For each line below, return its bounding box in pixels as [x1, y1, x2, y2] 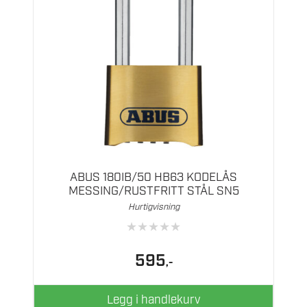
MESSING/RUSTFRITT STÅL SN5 [68, 183, 239, 199]
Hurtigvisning [127, 201, 180, 213]
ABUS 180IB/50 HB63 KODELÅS [70, 169, 237, 185]
